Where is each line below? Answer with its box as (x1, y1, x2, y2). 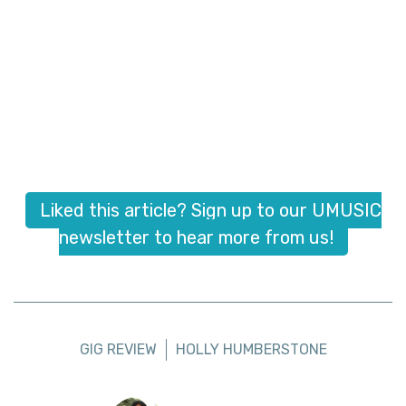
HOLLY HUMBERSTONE (175, 341, 327, 359)
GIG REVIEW (79, 341, 157, 359)
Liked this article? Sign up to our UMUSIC (39, 199, 382, 222)
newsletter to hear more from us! (58, 227, 333, 249)
